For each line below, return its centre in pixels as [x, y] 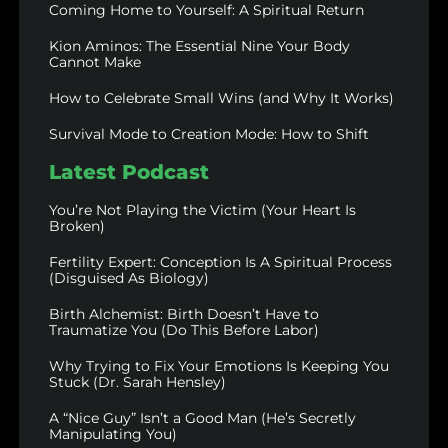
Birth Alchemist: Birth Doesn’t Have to [183, 314]
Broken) [76, 226]
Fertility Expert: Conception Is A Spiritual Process [220, 262]
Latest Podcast [128, 172]
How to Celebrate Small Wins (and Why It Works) [221, 98]
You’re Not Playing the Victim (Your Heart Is [202, 210]
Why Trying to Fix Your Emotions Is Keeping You [218, 366]
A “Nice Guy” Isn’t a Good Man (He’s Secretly [202, 418]
